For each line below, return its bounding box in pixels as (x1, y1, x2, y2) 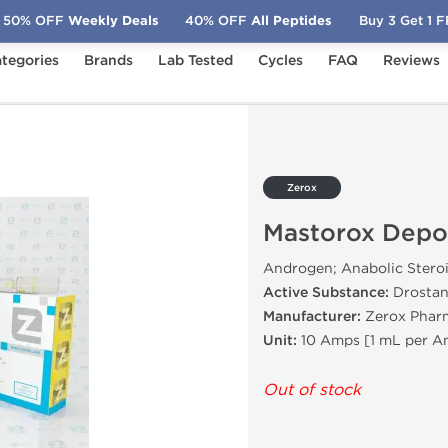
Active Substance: (263, 284, 389, 301)
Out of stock (263, 380, 361, 399)
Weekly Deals (63, 12, 159, 29)
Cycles (258, 52, 303, 69)
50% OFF (2, 12, 64, 29)
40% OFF (185, 12, 248, 29)
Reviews (383, 52, 440, 69)
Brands (84, 52, 133, 69)
